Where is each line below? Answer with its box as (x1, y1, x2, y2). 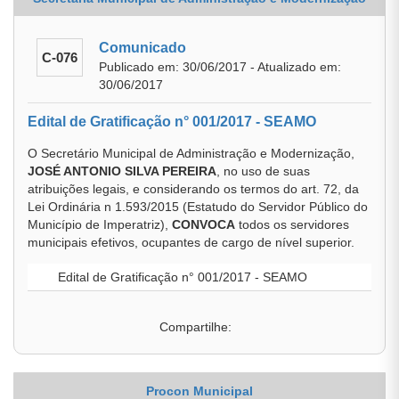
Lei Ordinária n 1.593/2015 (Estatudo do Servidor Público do (28, 199, 368, 214)
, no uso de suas (216, 164, 310, 178)
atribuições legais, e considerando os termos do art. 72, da (28, 182, 359, 196)
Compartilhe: (159, 320, 232, 334)
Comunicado (99, 40, 186, 55)
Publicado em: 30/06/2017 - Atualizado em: (99, 60, 341, 74)
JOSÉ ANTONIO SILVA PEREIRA (28, 164, 216, 178)
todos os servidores (235, 217, 349, 232)
